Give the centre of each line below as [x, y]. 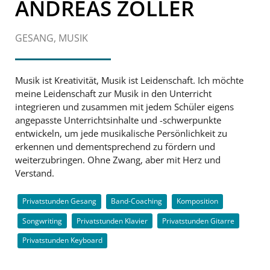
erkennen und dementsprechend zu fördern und [115, 147]
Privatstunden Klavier [112, 221]
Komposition [197, 201]
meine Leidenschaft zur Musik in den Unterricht [113, 94]
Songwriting [42, 221]
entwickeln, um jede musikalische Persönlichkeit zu [121, 133]
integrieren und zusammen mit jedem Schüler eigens [124, 107]
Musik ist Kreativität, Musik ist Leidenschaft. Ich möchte [129, 80]
